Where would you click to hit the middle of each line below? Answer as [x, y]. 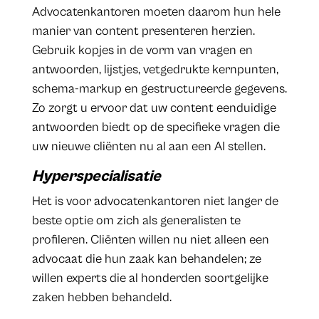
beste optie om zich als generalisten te [136, 221]
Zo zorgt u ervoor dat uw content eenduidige [154, 108]
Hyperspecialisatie [96, 177]
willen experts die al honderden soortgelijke [150, 278]
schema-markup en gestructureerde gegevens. [159, 89]
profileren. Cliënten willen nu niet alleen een [150, 240]
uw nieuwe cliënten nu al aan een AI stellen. [148, 147]
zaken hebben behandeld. [101, 298]
